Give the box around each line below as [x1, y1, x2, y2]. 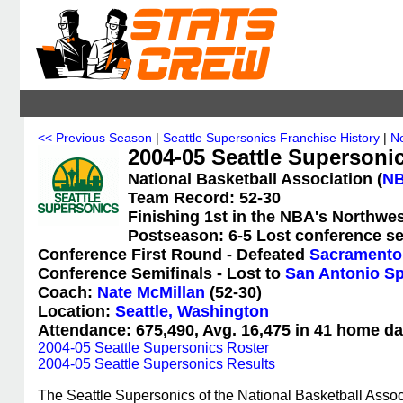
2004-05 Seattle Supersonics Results [38, 356, 275, 372]
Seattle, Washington [115, 302, 269, 320]
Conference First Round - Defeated [38, 246, 309, 264]
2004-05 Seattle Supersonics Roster [38, 340, 269, 355]
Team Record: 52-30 [128, 189, 281, 207]
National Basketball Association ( [128, 170, 382, 188]
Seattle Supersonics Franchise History [163, 130, 380, 145]
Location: [38, 302, 115, 320]
